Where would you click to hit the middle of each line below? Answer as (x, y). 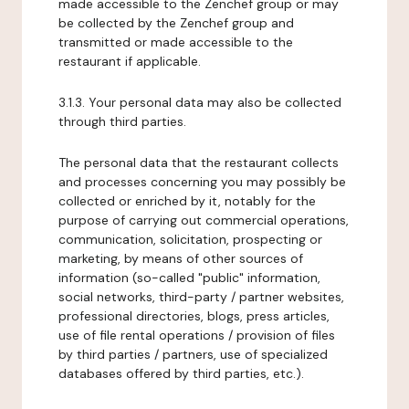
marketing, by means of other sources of (181, 258)
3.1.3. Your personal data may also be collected (200, 102)
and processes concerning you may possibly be (202, 182)
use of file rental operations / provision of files (197, 335)
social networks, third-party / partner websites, (201, 297)
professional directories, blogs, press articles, (194, 316)
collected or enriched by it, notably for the (187, 201)
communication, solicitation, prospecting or (190, 239)
